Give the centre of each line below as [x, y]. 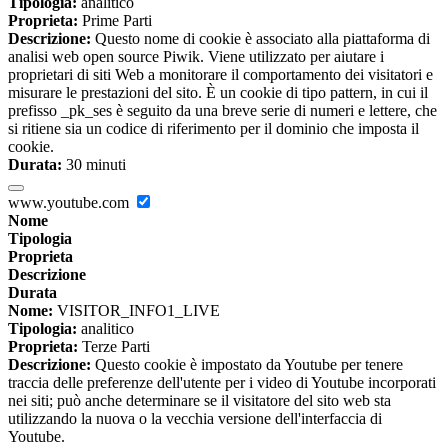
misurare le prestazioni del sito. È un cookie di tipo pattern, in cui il [218, 93]
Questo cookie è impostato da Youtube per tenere [247, 365]
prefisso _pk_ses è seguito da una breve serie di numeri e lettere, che [222, 111]
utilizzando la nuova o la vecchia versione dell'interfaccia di [195, 419]
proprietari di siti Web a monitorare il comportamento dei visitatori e [220, 75]
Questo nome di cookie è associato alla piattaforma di [260, 39]
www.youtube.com [70, 203]
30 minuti [94, 165]
